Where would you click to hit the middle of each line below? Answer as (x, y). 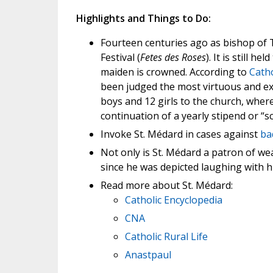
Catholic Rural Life (166, 236)
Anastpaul (148, 255)
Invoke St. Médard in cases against (180, 134)
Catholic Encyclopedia (173, 200)
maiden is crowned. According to (175, 72)
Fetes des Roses (173, 57)
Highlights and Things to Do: (143, 18)
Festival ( (120, 57)
